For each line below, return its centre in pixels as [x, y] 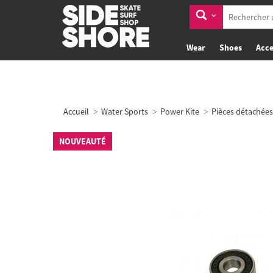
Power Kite [180, 112]
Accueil [76, 112]
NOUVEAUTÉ [83, 141]
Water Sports [125, 112]
